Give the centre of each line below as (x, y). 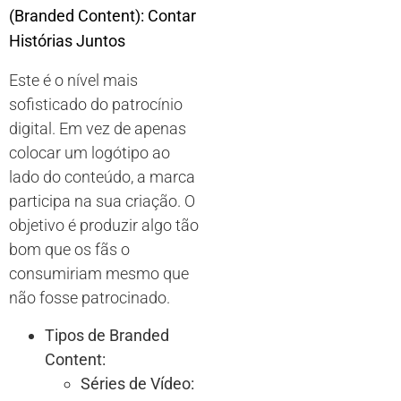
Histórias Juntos (67, 41)
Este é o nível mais (73, 81)
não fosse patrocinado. (90, 298)
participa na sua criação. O (102, 201)
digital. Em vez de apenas (98, 129)
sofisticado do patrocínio (96, 105)
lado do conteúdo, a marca (102, 177)
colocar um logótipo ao (90, 153)
